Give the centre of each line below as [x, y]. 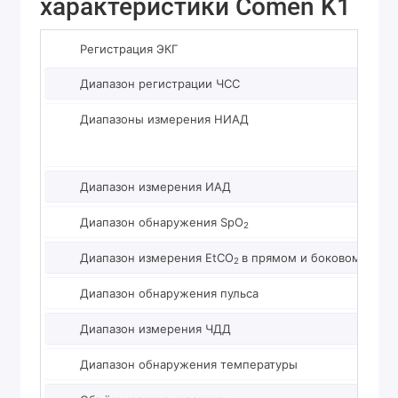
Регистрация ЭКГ [129, 48]
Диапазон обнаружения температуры [189, 364]
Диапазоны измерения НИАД [164, 119]
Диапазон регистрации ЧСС [160, 83]
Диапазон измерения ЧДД [155, 328]
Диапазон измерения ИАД [155, 186]
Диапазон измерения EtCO [157, 257]
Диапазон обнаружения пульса [169, 293]
